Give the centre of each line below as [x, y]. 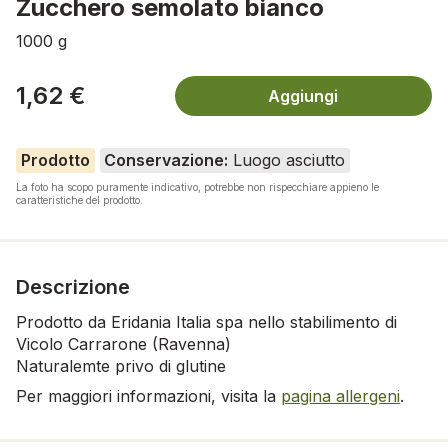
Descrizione [73, 286]
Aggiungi [303, 95]
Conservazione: [166, 160]
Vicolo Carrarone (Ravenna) [123, 343]
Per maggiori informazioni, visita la [148, 395]
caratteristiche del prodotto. [79, 199]
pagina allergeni [340, 395]
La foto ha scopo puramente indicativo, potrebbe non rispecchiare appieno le [197, 186]
